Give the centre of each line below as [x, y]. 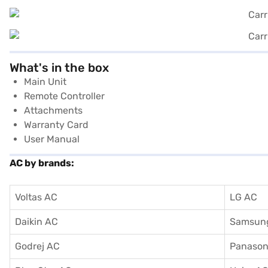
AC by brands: [42, 163]
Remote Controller [64, 96]
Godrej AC [37, 246]
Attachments [53, 110]
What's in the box [59, 67]
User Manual [52, 139]
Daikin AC [36, 221]
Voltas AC [36, 197]
